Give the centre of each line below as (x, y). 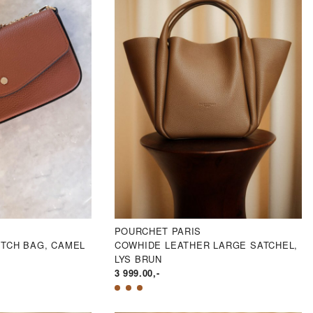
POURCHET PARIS (158, 231)
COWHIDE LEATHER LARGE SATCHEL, (206, 245)
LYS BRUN (138, 259)
